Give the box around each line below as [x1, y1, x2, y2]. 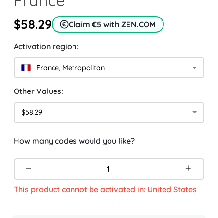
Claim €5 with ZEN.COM [69, 19, 156, 30]
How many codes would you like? [14, 136, 135, 146]
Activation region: [14, 41, 78, 52]
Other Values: [14, 86, 63, 96]
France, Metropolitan [33, 63, 105, 72]
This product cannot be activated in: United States [14, 184, 197, 195]
